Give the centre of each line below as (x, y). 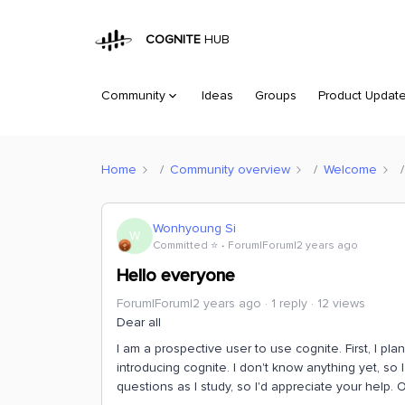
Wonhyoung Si (194, 228)
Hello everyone (176, 276)
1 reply (289, 303)
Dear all (139, 322)
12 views (341, 303)
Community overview (230, 169)
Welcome (350, 169)
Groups (276, 95)
